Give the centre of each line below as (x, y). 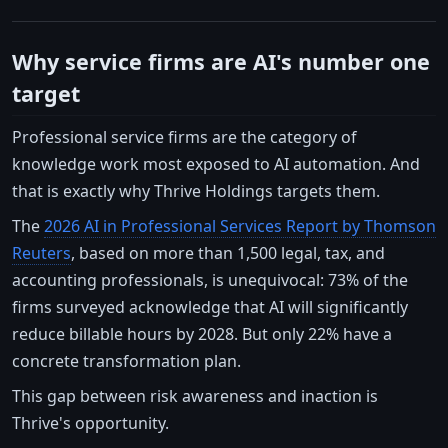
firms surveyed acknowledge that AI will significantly (210, 306)
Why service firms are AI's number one (221, 62)
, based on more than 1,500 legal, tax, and (228, 252)
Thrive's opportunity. (90, 422)
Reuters (41, 252)
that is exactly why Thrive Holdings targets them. (196, 190)
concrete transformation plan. (126, 360)
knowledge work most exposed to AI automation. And (216, 163)
